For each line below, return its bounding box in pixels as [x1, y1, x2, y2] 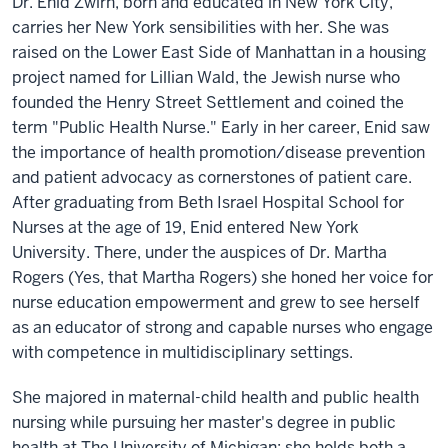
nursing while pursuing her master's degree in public [12, 412, 396, 433]
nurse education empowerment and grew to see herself [12, 292, 420, 313]
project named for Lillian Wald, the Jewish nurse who [12, 67, 400, 88]
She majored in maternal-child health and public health [12, 387, 419, 408]
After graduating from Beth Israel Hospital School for [12, 192, 404, 213]
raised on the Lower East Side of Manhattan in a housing [12, 42, 426, 63]
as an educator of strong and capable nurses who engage [12, 317, 433, 338]
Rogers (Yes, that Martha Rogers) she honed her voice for [12, 267, 433, 288]
